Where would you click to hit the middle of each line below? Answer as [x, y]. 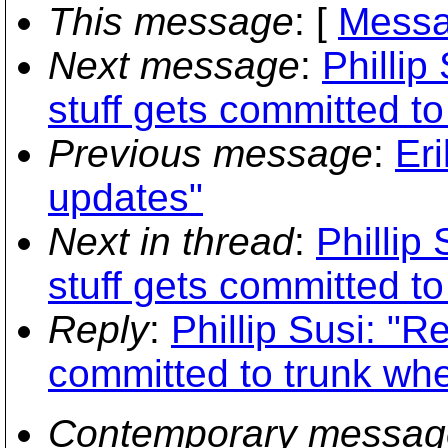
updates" [125, 197]
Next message [174, 65]
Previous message [210, 153]
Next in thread [171, 241]
